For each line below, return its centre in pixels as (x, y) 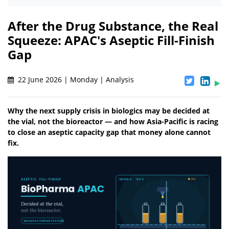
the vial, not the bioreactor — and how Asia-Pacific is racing (113, 122)
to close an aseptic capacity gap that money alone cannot (109, 132)
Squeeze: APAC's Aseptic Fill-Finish (111, 40)
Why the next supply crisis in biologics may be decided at (109, 111)
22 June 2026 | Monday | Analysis (75, 80)
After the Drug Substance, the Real (113, 26)
